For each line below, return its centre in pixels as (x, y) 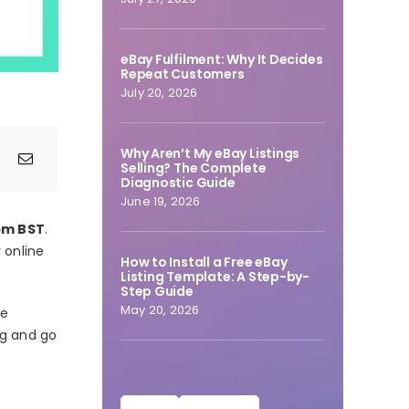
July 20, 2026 (159, 93)
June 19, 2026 (160, 201)
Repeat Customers (182, 74)
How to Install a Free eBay (204, 262)
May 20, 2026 (160, 310)
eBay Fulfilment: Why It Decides (221, 59)
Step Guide (157, 291)
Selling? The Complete (193, 168)
